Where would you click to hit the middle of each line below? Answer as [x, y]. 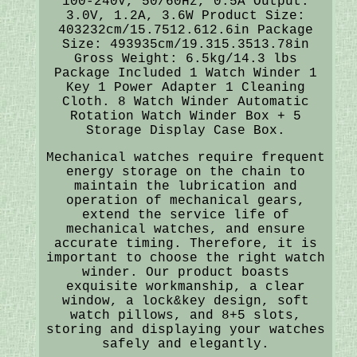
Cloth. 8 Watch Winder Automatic [185, 102]
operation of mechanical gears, [185, 200]
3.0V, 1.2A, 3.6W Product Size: [185, 16]
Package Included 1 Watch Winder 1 [185, 73]
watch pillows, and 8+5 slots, [185, 315]
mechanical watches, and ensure [185, 229]
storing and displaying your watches [185, 330]
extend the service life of [185, 215]
